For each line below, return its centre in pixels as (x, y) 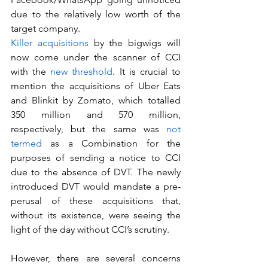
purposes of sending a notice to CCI (96, 158)
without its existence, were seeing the (96, 215)
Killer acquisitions (50, 43)
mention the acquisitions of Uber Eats (96, 86)
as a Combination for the (111, 143)
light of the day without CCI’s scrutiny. (91, 229)
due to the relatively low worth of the (96, 14)
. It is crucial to (147, 71)
